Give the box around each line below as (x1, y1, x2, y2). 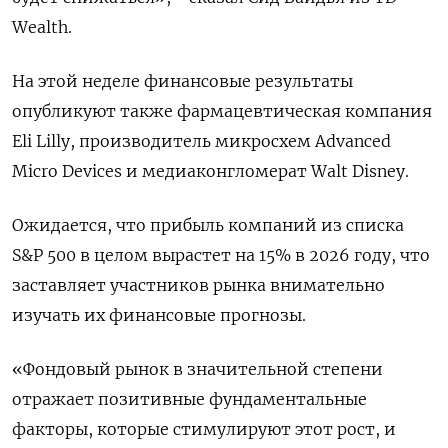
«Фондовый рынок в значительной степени (12, 359, 383, 379)
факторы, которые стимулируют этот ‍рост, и (12, 419, 396, 439)
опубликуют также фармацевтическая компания (12, 101, 432, 121)
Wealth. (12, 17, 72, 37)
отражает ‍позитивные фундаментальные (12, 389, 367, 409)
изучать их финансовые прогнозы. (12, 305, 306, 325)
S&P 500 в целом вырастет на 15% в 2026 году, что (12, 245, 430, 265)
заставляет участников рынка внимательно (12, 275, 385, 295)
